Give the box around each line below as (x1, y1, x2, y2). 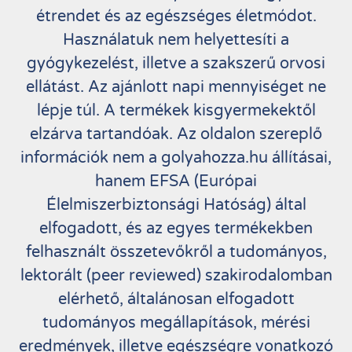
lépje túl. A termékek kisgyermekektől (36, 101, 316, 120)
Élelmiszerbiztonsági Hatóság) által (46, 195, 306, 214)
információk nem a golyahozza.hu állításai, (20, 148, 332, 167)
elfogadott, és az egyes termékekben (39, 218, 313, 238)
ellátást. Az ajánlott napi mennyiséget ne (26, 77, 326, 97)
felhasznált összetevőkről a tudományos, (25, 242, 327, 262)
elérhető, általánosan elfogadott (57, 289, 295, 309)
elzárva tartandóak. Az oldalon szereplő (30, 124, 322, 144)
